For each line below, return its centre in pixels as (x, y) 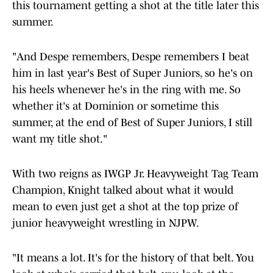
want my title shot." (60, 139)
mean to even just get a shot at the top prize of (125, 207)
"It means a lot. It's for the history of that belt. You (133, 258)
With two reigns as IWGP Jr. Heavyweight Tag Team (135, 174)
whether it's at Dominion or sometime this (115, 106)
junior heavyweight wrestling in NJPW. (106, 223)
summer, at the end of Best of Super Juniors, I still (132, 123)
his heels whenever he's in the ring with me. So (126, 90)
